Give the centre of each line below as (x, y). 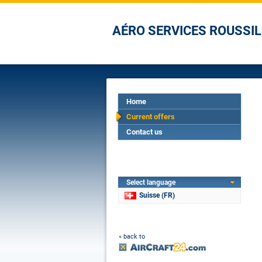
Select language (151, 182)
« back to (132, 237)
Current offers (151, 117)
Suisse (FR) (157, 195)
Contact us (144, 132)
